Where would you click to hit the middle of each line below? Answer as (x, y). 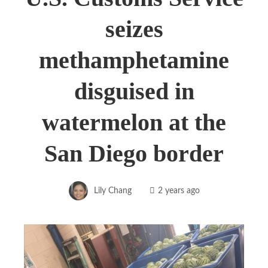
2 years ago (179, 190)
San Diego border (134, 153)
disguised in (134, 91)
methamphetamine (134, 60)
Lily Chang (112, 190)
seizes (134, 29)
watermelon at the (134, 122)
